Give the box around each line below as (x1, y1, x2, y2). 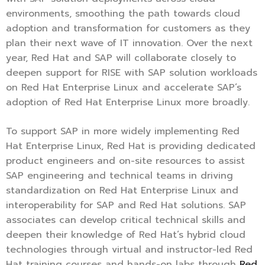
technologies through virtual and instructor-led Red (6, 243, 253, 257)
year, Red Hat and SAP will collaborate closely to (6, 51, 236, 66)
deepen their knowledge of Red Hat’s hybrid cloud (6, 228, 245, 243)
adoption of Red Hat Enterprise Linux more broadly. (6, 95, 250, 110)
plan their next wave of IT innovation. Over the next (6, 36, 253, 51)
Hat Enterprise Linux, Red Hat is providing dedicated (6, 139, 256, 154)
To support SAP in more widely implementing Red (6, 124, 240, 139)
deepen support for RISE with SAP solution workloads (6, 66, 257, 80)
